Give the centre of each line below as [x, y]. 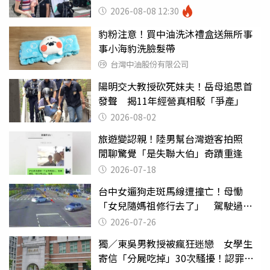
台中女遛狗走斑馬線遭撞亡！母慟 [171, 191]
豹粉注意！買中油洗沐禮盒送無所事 [175, 33]
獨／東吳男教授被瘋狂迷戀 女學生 [175, 243]
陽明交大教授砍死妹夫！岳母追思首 [175, 86]
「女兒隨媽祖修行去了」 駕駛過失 [175, 205]
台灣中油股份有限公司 [149, 64]
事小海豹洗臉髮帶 [137, 48]
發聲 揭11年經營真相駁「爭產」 [171, 100]
